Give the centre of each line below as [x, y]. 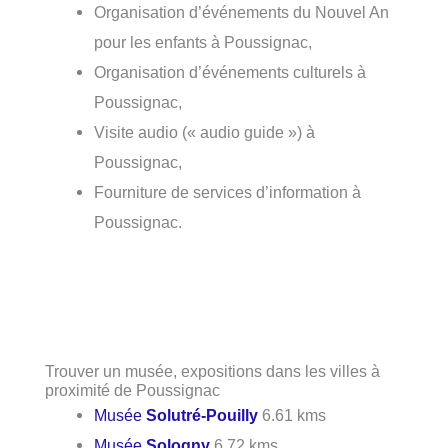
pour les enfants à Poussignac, [203, 41]
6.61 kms [292, 414]
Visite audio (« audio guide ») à [205, 131]
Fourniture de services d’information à [228, 191]
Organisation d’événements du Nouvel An [242, 11]
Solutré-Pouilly [202, 414]
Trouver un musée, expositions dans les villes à [212, 370]
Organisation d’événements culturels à [230, 71]
